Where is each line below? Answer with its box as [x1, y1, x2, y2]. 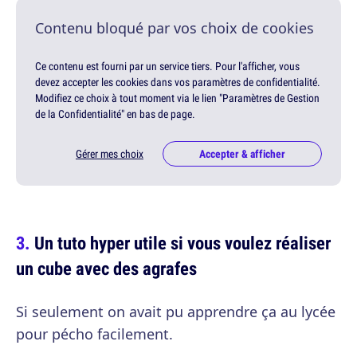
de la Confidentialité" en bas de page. [35, 107, 195, 122]
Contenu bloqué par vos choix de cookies [35, 18, 314, 38]
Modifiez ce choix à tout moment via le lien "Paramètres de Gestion [35, 91, 320, 106]
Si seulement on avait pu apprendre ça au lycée [16, 302, 335, 322]
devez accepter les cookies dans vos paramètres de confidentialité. [35, 75, 320, 90]
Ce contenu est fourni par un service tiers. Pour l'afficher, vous [35, 59, 300, 74]
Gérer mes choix [76, 147, 143, 162]
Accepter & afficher [199, 147, 285, 162]
